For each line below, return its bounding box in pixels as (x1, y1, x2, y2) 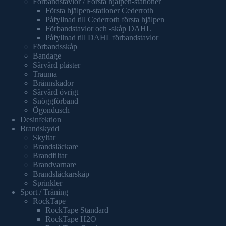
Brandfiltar (33, 151, 67, 160)
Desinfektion (20, 115, 61, 124)
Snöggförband (33, 96, 78, 105)
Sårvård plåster (33, 60, 80, 69)
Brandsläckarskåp (33, 169, 89, 178)
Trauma (33, 69, 57, 78)
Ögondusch (33, 105, 70, 115)
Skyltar (33, 133, 55, 142)
